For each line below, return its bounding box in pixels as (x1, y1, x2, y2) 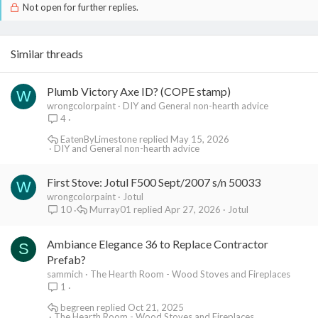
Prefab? (47, 253, 86, 266)
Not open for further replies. (20, 1, 138, 13)
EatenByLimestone (60, 133, 137, 145)
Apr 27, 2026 (165, 204, 221, 216)
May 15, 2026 (170, 133, 229, 145)
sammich (47, 268, 83, 280)
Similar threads (11, 47, 83, 60)
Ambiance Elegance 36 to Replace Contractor (47, 237, 268, 251)
